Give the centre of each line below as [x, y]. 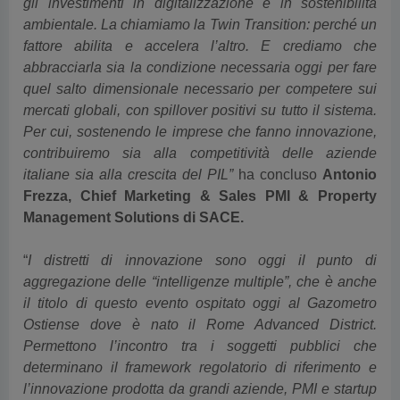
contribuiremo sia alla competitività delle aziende [200, 124]
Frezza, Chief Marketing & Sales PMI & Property [200, 167]
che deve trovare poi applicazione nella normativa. [200, 381]
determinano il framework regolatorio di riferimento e [200, 338]
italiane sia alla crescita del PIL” [131, 145]
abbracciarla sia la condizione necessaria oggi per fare [200, 38]
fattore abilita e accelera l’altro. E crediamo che [200, 17]
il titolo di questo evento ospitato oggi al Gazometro [200, 274]
